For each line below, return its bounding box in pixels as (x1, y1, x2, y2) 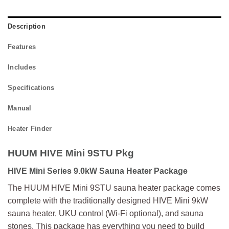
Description (8, 22, 45, 31)
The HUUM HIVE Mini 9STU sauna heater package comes (8, 183, 220, 192)
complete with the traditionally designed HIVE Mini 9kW (8, 196, 208, 205)
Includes (8, 63, 36, 72)
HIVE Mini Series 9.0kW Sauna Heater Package (8, 166, 188, 175)
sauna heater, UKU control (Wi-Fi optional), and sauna (8, 209, 203, 218)
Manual (8, 104, 32, 112)
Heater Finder (8, 125, 52, 133)
